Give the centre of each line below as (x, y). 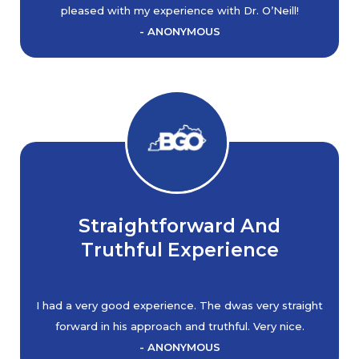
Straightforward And (179, 226)
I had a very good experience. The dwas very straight (179, 305)
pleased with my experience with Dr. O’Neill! (179, 10)
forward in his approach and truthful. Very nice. (179, 326)
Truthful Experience (179, 250)
